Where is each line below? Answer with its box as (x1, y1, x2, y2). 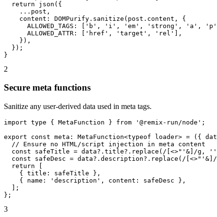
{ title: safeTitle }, (4, 170, 101, 177)
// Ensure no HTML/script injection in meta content (4, 140, 205, 148)
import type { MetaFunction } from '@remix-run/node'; (4, 119, 205, 126)
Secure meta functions (4, 82, 91, 93)
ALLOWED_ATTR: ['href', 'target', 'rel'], (4, 29, 182, 37)
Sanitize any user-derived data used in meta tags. (4, 102, 152, 111)
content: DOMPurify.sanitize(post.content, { (4, 15, 186, 22)
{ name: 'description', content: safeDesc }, (4, 177, 186, 185)
